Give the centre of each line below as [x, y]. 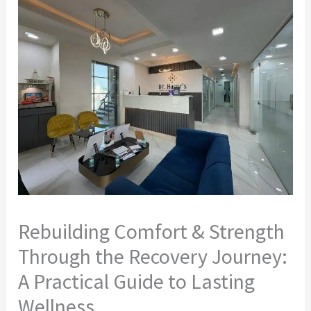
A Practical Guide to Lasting [137, 281]
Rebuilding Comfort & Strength [152, 232]
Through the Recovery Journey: [153, 257]
